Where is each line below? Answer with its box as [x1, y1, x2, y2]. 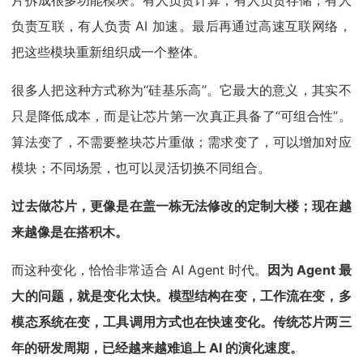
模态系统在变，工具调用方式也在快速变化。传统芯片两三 [11, 314, 352, 331]
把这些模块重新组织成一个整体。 [11, 44, 207, 61]
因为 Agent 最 [267, 262, 352, 279]
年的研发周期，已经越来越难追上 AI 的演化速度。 [11, 340, 304, 357]
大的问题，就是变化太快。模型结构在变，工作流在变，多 [11, 288, 352, 305]
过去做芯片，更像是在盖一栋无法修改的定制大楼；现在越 [11, 198, 352, 215]
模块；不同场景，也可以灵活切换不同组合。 [11, 160, 271, 177]
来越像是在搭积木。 [11, 224, 129, 241]
